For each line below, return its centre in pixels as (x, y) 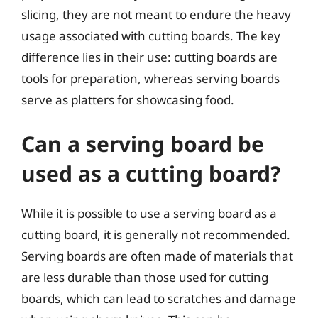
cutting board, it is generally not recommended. (156, 234)
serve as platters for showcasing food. (128, 100)
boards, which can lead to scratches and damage (159, 298)
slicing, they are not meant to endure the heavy (156, 15)
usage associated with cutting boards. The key (151, 36)
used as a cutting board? (151, 173)
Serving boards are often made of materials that (157, 256)
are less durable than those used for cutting (145, 277)
